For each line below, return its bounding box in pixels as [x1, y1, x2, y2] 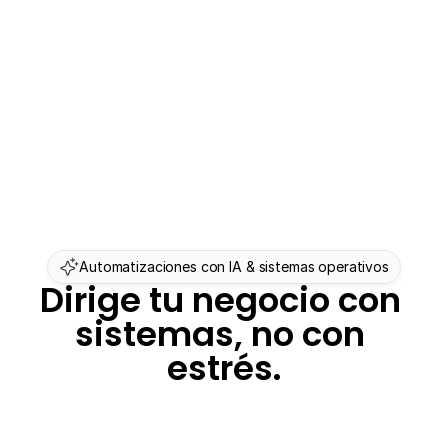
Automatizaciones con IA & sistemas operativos [79, 257, 389, 275]
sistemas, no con [75, 310, 365, 358]
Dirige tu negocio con [39, 276, 401, 324]
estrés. [166, 344, 282, 392]
